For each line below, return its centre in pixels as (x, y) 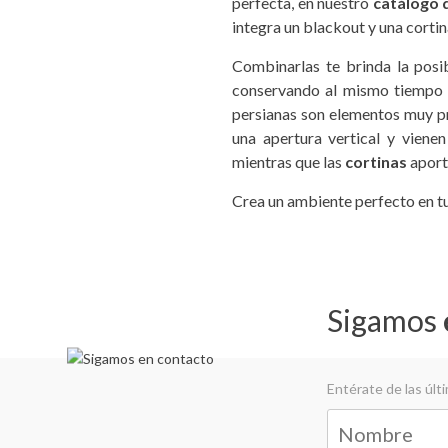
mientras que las (288, 161)
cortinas (376, 161)
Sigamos (385, 319)
